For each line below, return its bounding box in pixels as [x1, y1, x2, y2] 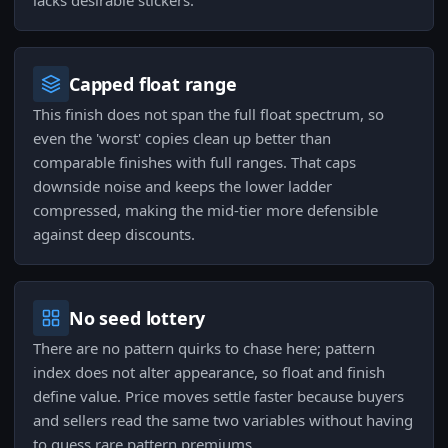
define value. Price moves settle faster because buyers [33, 386, 404, 406]
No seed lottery [69, 306, 206, 330]
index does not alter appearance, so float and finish [33, 362, 385, 382]
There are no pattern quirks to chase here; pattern [33, 338, 375, 358]
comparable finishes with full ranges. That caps [33, 152, 356, 172]
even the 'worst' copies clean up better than [33, 128, 331, 148]
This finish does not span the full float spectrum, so [33, 104, 384, 124]
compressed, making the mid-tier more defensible [33, 200, 378, 220]
